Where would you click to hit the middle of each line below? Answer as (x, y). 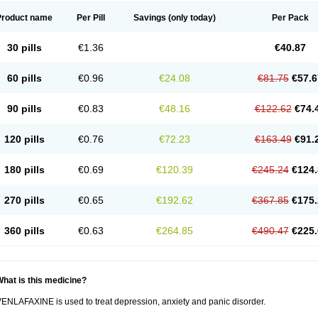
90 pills (24, 109)
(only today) (191, 18)
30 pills (24, 48)
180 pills (24, 170)
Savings (150, 18)
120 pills (24, 139)
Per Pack (290, 18)
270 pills (24, 200)
